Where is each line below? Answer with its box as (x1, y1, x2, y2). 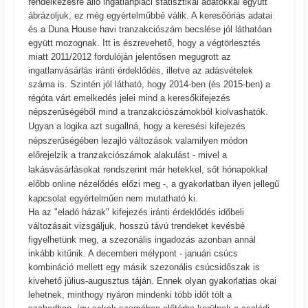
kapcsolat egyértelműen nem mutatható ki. (28, 192, 199, 203)
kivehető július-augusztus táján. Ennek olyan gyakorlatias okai (28, 275, 277, 286)
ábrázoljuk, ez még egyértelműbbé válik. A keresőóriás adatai (28, 10, 273, 21)
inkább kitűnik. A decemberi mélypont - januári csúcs (28, 247, 239, 258)
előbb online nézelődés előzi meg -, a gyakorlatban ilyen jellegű (28, 178, 280, 189)
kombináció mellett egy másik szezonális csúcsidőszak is (28, 261, 261, 272)
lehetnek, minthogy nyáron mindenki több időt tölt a (28, 289, 232, 300)
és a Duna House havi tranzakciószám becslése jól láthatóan (28, 23, 272, 34)
